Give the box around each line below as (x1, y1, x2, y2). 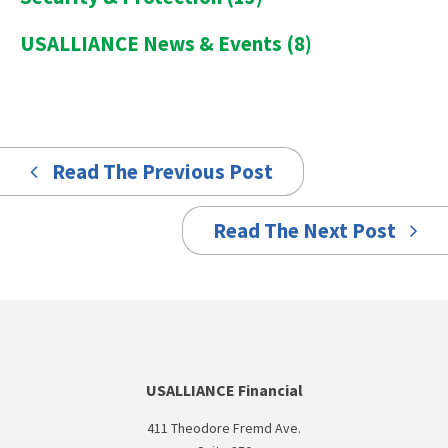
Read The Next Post (213, 216, 400, 244)
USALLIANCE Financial (145, 379, 303, 400)
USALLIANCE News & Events (20, 29, 286, 57)
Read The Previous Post (48, 157, 273, 185)
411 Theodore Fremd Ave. (147, 419, 301, 438)
